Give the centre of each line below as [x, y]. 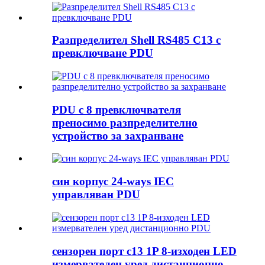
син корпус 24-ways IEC [113, 182]
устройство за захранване [118, 135]
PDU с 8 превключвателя [117, 109]
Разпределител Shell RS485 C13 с [136, 40]
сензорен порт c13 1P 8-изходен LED [144, 251]
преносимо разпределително [125, 122]
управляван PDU [96, 195]
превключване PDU [103, 53]
